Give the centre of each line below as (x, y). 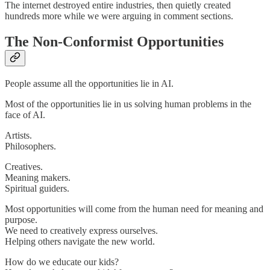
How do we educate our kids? (62, 262)
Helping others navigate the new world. (80, 241)
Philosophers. (30, 146)
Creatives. (24, 166)
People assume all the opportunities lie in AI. (89, 83)
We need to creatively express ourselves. (81, 230)
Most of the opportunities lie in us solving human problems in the (128, 104)
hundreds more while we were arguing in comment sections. (119, 16)
